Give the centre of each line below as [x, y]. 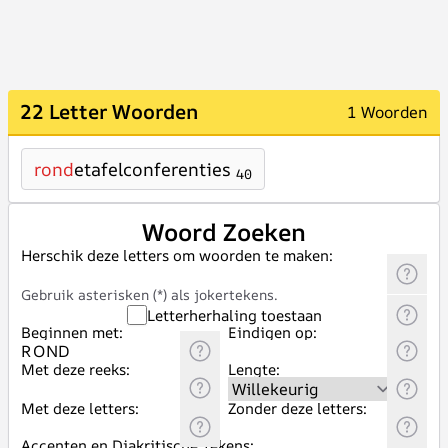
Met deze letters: [80, 408]
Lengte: [254, 369]
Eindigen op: [272, 332]
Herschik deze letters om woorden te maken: [177, 255]
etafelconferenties [152, 169]
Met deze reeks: [75, 369]
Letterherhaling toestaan [234, 315]
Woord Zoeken [224, 232]
